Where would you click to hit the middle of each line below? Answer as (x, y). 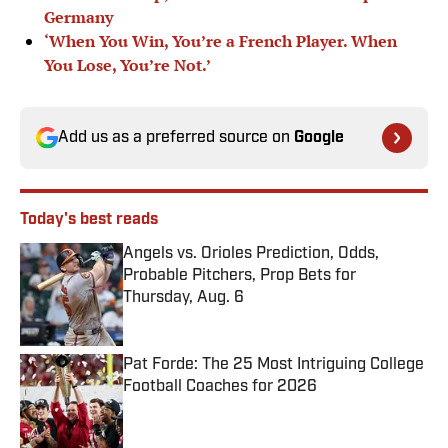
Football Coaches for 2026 (220, 387)
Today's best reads (89, 220)
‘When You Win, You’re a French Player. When (220, 41)
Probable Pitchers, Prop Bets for (239, 276)
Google (319, 138)
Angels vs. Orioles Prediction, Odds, (251, 254)
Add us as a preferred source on (176, 138)
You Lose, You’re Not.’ (127, 65)
